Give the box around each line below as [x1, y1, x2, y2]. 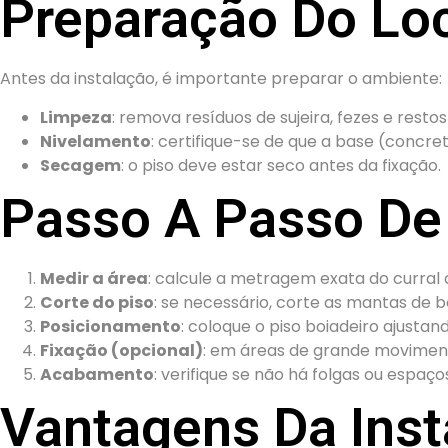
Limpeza [40, 105, 112, 129]
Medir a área [40, 266, 148, 290]
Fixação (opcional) [40, 338, 203, 362]
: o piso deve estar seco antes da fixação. [121, 153, 441, 177]
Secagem [40, 153, 121, 177]
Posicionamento [40, 314, 181, 338]
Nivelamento [40, 129, 151, 153]
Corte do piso [40, 290, 154, 314]
